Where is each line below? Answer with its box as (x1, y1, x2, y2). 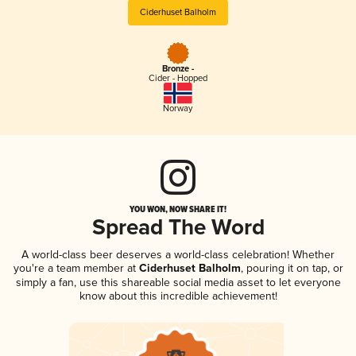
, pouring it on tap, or (240, 261, 343, 275)
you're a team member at (13, 261, 136, 275)
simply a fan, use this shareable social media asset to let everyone (15, 275, 341, 289)
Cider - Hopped (148, 73, 207, 84)
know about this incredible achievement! (79, 288, 277, 303)
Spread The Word (91, 214, 265, 242)
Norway (163, 103, 193, 114)
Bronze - (161, 64, 194, 75)
